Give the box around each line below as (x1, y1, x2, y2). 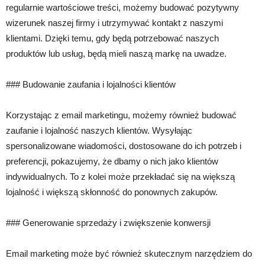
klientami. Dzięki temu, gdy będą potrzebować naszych (6, 33, 219, 43)
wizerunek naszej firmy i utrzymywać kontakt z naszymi (6, 17, 223, 28)
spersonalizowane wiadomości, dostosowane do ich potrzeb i (6, 140, 241, 151)
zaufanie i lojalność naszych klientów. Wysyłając (6, 125, 192, 135)
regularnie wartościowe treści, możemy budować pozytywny (6, 2, 239, 12)
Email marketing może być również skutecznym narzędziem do (6, 248, 252, 258)
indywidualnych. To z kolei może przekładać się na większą (6, 171, 235, 182)
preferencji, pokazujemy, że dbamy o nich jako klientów (6, 156, 218, 166)
